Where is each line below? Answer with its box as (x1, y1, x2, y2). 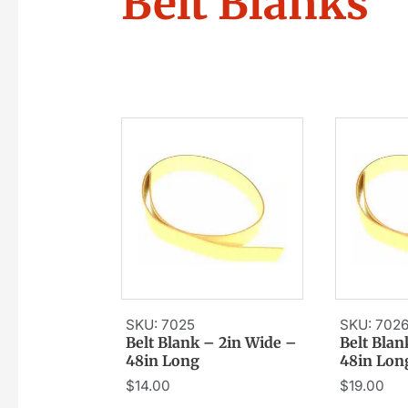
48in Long (126, 352, 200, 371)
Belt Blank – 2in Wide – (126, 333, 298, 352)
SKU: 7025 (126, 316, 196, 334)
